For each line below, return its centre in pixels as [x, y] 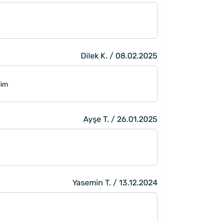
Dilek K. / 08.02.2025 [119, 55]
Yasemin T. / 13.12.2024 [115, 182]
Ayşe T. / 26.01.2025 [120, 119]
